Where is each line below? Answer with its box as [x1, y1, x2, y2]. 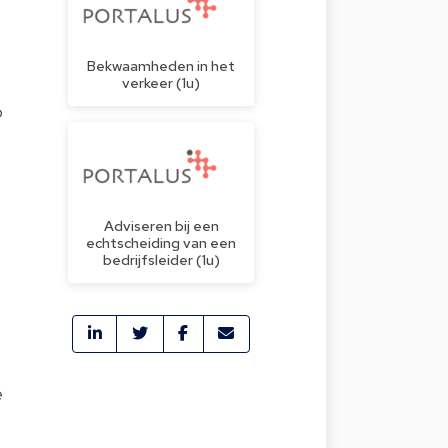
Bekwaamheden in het [87, 55, 235, 75]
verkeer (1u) [122, 72, 200, 92]
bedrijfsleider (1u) [102, 249, 220, 269]
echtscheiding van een [86, 232, 236, 252]
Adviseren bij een [103, 215, 219, 235]
